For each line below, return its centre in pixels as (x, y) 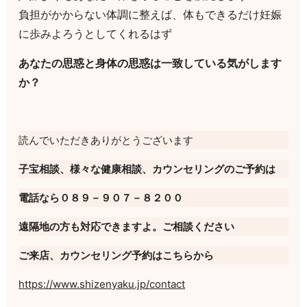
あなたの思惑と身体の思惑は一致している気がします (150, 63)
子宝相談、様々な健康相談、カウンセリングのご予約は (147, 169)
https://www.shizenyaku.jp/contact (102, 284)
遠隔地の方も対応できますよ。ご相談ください (127, 227)
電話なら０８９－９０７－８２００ (101, 198)
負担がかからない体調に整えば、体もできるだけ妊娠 (150, 15)
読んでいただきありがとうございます (106, 140)
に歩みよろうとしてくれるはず (96, 34)
